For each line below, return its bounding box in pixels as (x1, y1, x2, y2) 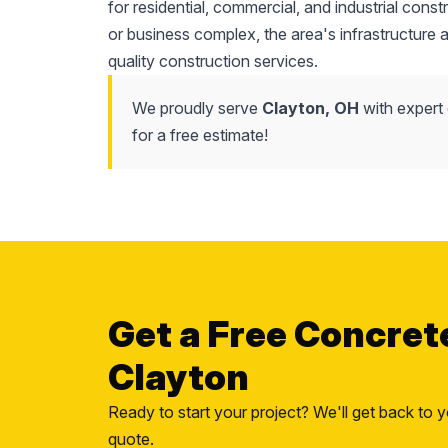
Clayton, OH (261, 98, 359, 118)
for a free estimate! (131, 125, 268, 145)
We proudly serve (131, 98, 262, 118)
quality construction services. (107, 51, 318, 71)
